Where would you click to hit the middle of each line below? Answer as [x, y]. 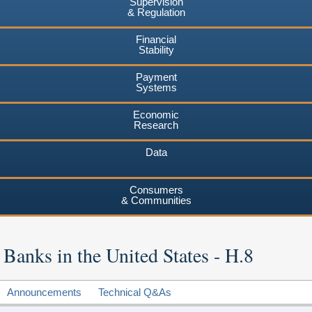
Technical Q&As [135, 292]
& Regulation [156, 12]
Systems [156, 87]
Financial [156, 39]
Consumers [156, 189]
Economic [156, 114]
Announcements [44, 292]
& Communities [156, 200]
